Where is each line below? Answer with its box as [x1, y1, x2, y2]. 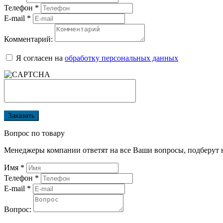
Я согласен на [16, 54, 65, 63]
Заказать [8, 112, 35, 120]
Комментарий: [4, 35, 53, 44]
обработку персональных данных [65, 54, 178, 63]
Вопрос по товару [4, 129, 65, 138]
